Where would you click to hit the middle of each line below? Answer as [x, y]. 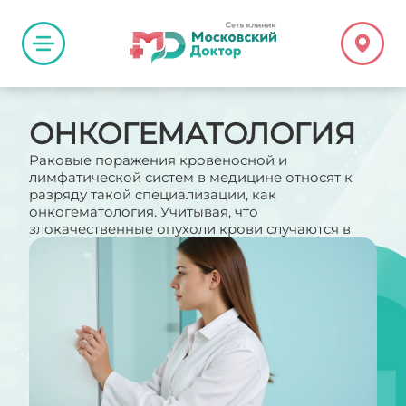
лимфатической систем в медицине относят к [191, 177]
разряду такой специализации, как [153, 194]
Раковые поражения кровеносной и [158, 160]
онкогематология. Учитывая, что [144, 212]
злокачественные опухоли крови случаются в [190, 229]
